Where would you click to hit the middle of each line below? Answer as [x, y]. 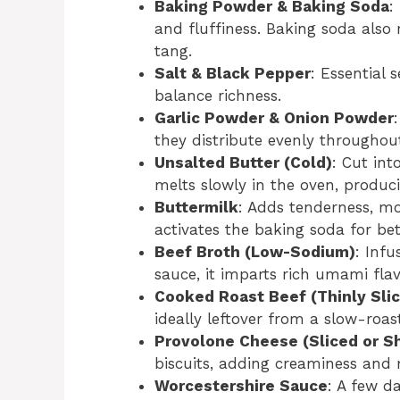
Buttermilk [196, 207]
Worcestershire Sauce [241, 386]
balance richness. [218, 96]
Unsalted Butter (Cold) [243, 162]
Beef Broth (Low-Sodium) [255, 252]
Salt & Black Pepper [233, 73]
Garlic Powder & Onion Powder [274, 118]
